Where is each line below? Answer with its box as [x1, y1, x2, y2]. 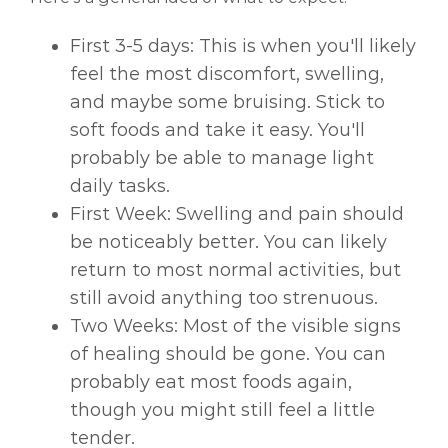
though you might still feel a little [70, 399, 375, 422]
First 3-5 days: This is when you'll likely [70, 35, 416, 58]
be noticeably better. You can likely [70, 231, 387, 254]
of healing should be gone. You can [70, 343, 386, 366]
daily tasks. [70, 175, 170, 198]
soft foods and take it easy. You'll [70, 119, 365, 142]
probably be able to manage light [70, 147, 374, 170]
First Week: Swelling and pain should [70, 203, 404, 226]
